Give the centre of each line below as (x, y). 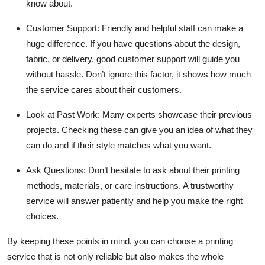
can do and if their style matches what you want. (119, 145)
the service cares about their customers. (104, 89)
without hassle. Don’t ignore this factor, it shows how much (138, 74)
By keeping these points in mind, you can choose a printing (120, 241)
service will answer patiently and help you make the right (134, 201)
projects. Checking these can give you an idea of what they (139, 130)
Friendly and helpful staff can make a (172, 28)
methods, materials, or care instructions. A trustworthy (130, 185)
